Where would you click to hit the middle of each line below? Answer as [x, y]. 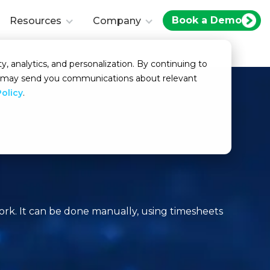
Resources [36, 21]
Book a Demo [207, 20]
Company [117, 21]
